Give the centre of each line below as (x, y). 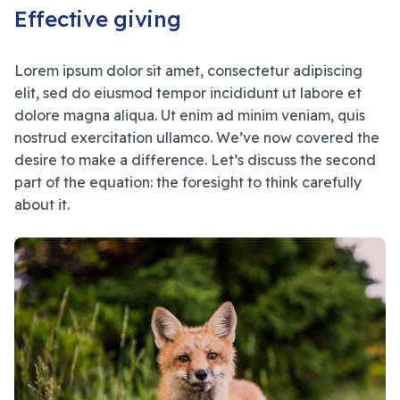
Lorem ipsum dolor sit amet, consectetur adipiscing (188, 71)
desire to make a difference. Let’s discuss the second (195, 160)
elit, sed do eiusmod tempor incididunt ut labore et (188, 93)
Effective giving (98, 19)
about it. (42, 205)
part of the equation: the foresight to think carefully (188, 183)
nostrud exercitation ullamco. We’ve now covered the (197, 138)
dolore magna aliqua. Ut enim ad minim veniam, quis (190, 116)
